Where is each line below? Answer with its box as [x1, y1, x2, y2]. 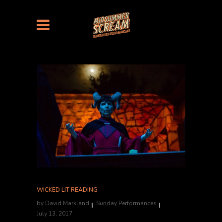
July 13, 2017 [37, 210, 72, 218]
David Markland [45, 199, 89, 208]
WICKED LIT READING [37, 186, 98, 194]
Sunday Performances [96, 199, 157, 208]
